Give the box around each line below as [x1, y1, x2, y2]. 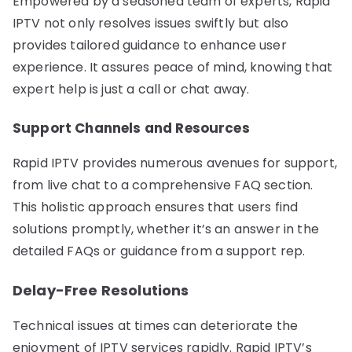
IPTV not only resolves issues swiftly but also [13, 13, 289, 32]
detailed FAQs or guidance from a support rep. [13, 241, 306, 260]
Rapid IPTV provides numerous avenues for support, [13, 153, 337, 172]
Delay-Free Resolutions [13, 280, 189, 300]
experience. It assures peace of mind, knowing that [13, 57, 333, 76]
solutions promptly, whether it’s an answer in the [13, 219, 319, 238]
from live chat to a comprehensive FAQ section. [13, 175, 313, 194]
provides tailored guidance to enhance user [13, 35, 287, 54]
